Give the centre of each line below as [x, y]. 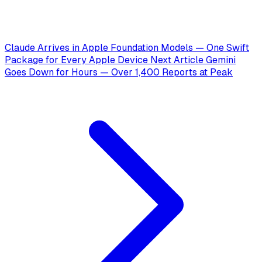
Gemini [221, 60]
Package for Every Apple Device [77, 60]
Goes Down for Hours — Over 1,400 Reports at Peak [119, 73]
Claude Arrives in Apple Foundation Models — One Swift [127, 48]
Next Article [177, 60]
